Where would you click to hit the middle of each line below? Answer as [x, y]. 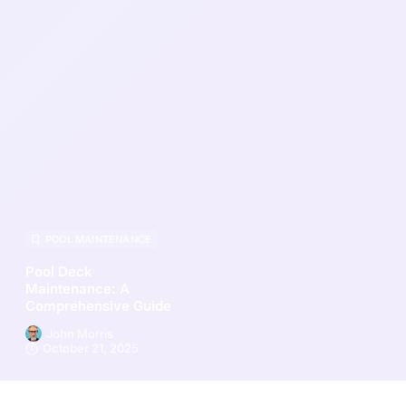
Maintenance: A [77, 289]
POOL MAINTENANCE [99, 239]
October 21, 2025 [91, 348]
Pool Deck [59, 271]
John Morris [80, 333]
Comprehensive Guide [98, 306]
